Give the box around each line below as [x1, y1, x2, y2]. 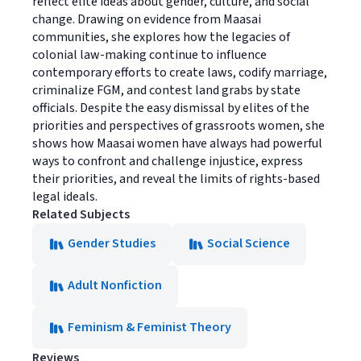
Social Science [207, 234, 290, 252]
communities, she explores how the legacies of [32, 28, 290, 46]
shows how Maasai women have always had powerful [32, 135, 322, 152]
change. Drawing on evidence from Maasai [32, 10, 261, 28]
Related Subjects [32, 205, 130, 223]
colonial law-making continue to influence [32, 46, 267, 64]
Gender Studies [68, 234, 156, 252]
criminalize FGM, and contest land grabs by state [32, 81, 301, 99]
